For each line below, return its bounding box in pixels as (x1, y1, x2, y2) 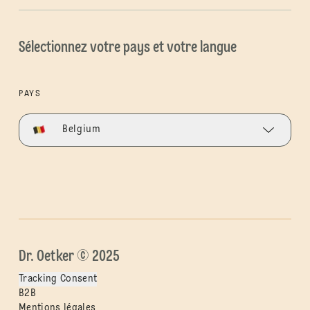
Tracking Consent (18, 273, 98, 284)
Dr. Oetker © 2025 (18, 248, 120, 264)
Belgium (62, 125, 101, 135)
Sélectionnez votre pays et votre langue (18, 39, 237, 55)
